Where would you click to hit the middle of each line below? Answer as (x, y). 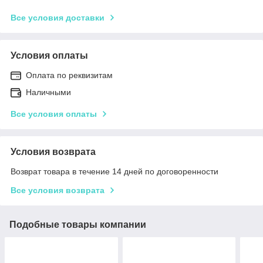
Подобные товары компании (78, 224)
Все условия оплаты (54, 114)
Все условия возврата (58, 190)
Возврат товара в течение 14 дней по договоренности (114, 171)
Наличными (48, 92)
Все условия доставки (58, 17)
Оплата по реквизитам (69, 75)
